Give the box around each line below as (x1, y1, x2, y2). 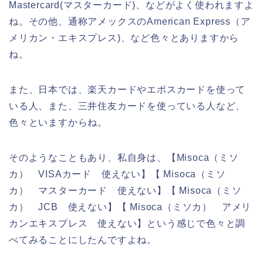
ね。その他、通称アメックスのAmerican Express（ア (9, 16, 251, 26)
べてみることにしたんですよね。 (9, 234, 157, 245)
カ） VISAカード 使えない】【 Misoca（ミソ (9, 168, 226, 179)
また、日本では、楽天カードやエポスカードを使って (9, 84, 246, 95)
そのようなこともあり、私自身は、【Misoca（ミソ (9, 152, 239, 163)
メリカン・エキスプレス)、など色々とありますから (9, 32, 240, 43)
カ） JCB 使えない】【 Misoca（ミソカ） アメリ (9, 201, 252, 212)
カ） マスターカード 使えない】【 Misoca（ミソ (9, 185, 242, 195)
